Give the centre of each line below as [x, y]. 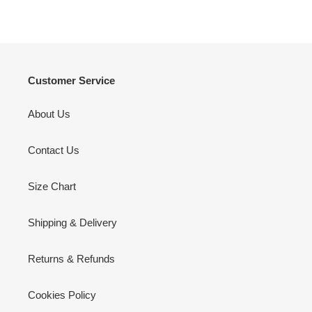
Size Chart [52, 186]
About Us [49, 114]
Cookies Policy [62, 295]
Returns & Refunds [71, 258]
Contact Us [54, 150]
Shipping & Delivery [72, 222]
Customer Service [71, 80]
